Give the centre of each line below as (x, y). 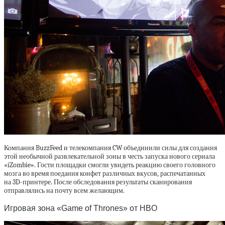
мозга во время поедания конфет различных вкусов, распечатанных (105, 174)
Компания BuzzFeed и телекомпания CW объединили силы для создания (110, 148)
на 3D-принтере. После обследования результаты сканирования (98, 182)
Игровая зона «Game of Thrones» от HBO (81, 208)
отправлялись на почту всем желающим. (64, 191)
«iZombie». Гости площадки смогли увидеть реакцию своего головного (110, 165)
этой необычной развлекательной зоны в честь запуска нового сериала (109, 157)
